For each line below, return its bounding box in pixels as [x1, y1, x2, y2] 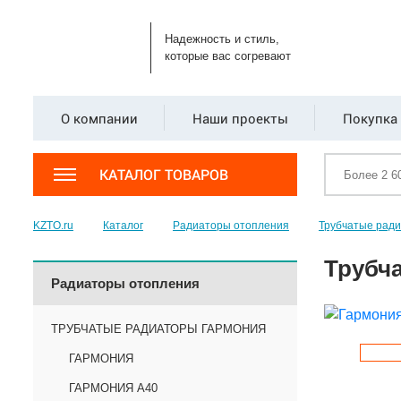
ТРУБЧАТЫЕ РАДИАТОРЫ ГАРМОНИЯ [51, 322, 266, 336]
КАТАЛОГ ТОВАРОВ [99, 165, 228, 183]
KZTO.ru [33, 219, 73, 232]
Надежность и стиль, [165, 32, 279, 46]
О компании [60, 109, 138, 127]
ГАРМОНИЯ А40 [69, 381, 158, 395]
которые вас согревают [165, 49, 291, 63]
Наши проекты [192, 109, 288, 127]
